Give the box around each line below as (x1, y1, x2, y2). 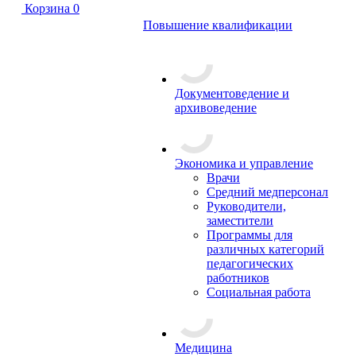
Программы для (207, 228, 292, 242)
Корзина (25, 2, 70, 15)
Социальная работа (207, 285, 311, 299)
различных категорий (207, 242, 324, 256)
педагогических (207, 257, 293, 270)
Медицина (175, 341, 232, 354)
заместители (207, 214, 273, 227)
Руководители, (207, 199, 286, 213)
